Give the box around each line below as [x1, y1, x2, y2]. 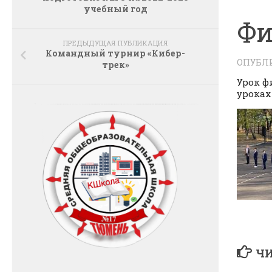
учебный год [83, 3, 148, 15]
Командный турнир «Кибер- [46, 47, 185, 59]
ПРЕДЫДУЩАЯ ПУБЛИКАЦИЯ [63, 38, 168, 47]
